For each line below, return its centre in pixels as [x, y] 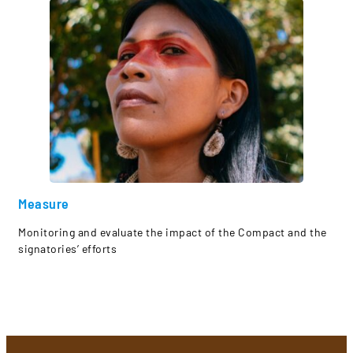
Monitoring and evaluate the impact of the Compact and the [173, 232]
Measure [44, 203]
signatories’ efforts [67, 248]
